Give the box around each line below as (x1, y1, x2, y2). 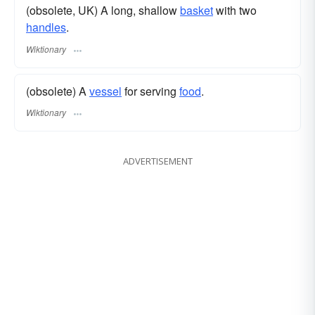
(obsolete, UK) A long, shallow (26, 2, 180, 19)
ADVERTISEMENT (122, 154, 193, 167)
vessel (89, 82, 122, 99)
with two (213, 2, 257, 19)
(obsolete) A (26, 82, 89, 99)
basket (180, 2, 213, 19)
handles (26, 19, 66, 36)
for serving (122, 82, 179, 99)
